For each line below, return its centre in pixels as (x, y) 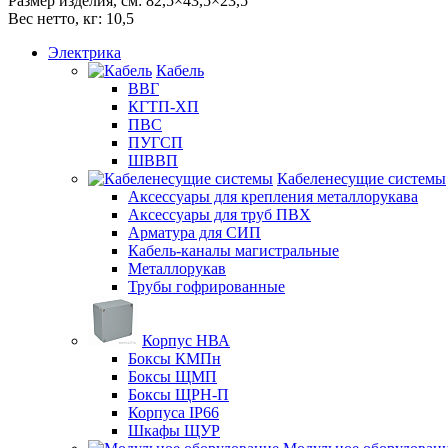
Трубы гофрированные (206, 286)
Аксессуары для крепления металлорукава (273, 196)
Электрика (84, 52)
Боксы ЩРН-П (178, 394)
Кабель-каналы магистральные (233, 250)
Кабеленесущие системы (361, 178)
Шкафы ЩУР (174, 430)
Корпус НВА (186, 340)
